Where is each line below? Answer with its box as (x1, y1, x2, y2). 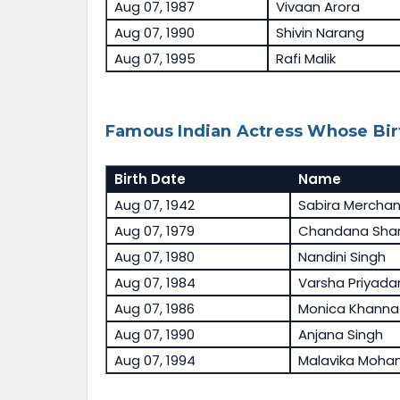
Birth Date (113, 170, 186, 189)
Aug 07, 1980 (113, 247, 195, 267)
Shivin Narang (275, 23, 364, 43)
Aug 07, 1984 (113, 273, 196, 293)
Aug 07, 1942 (113, 196, 195, 215)
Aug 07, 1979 (113, 221, 195, 241)
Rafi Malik (275, 49, 336, 69)
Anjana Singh (297, 325, 383, 345)
